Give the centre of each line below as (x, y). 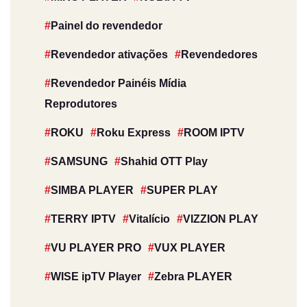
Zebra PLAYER (193, 277)
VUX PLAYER (190, 248)
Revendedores (219, 54)
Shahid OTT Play (164, 161)
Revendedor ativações (109, 54)
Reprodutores (81, 104)
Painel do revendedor (107, 26)
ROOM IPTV (214, 133)
